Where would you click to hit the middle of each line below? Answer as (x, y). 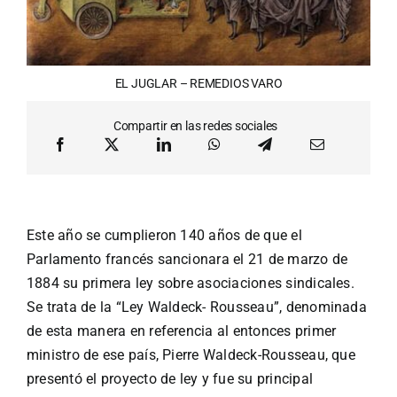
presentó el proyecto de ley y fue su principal (170, 379)
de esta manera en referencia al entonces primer (181, 331)
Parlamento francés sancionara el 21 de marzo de (187, 260)
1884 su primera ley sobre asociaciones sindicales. (190, 284)
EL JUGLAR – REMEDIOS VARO (198, 84)
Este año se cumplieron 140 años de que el (164, 236)
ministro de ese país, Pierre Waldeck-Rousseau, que (191, 355)
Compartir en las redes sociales (195, 126)
